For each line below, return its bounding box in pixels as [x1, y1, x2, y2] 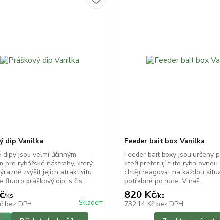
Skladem [79, 198, 104, 207]
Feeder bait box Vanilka [124, 137, 205, 146]
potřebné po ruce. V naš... [124, 176, 205, 186]
